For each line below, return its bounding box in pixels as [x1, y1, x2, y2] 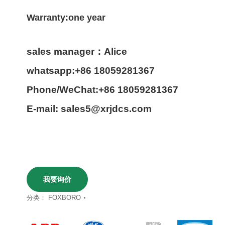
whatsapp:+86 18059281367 [27, 65, 155, 76]
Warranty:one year [27, 13, 106, 23]
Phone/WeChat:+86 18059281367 [27, 84, 179, 95]
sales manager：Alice [27, 46, 128, 57]
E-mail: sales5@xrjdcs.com [27, 103, 152, 114]
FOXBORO [48, 194, 81, 201]
